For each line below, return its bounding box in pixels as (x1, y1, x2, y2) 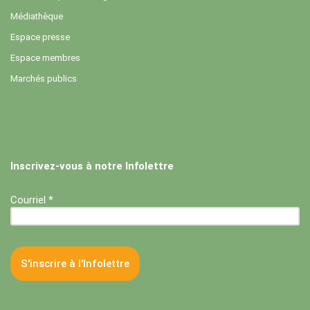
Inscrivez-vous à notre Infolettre (10, 160, 174, 172)
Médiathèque (10, 11, 63, 22)
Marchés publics (10, 73, 77, 84)
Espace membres (10, 53, 80, 64)
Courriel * (10, 194, 53, 206)
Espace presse (10, 32, 70, 43)
